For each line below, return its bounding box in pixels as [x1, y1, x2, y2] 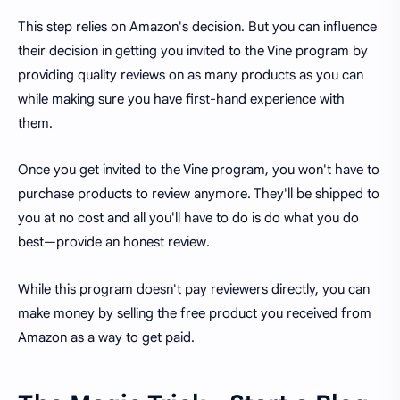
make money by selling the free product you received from [18, 304, 371, 321]
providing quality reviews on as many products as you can [18, 66, 363, 83]
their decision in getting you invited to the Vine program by [18, 42, 368, 59]
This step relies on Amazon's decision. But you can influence [18, 18, 377, 35]
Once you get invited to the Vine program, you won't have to [18, 162, 379, 179]
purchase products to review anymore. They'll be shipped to [18, 186, 379, 203]
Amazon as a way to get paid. [18, 329, 195, 346]
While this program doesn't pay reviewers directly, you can [18, 280, 370, 297]
